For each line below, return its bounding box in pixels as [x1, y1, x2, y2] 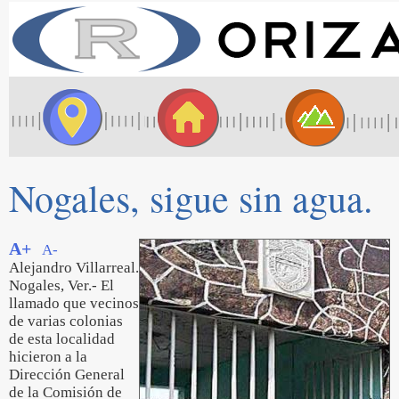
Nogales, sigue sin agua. [9, 173, 373, 223]
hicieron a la [9, 348, 87, 365]
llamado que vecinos [9, 295, 139, 312]
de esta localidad [9, 330, 115, 347]
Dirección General [9, 366, 125, 383]
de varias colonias [9, 313, 123, 330]
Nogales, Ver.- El [9, 277, 114, 294]
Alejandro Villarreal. [9, 259, 139, 276]
